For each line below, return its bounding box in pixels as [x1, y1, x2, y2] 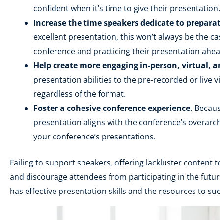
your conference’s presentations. [33, 131, 156, 142]
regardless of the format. [33, 88, 126, 99]
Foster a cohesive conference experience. [33, 103, 194, 113]
